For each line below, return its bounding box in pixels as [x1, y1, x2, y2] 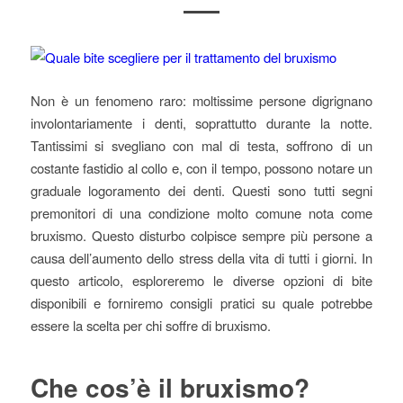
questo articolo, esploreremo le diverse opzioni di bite [30, 270, 373, 290]
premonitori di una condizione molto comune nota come [30, 202, 373, 222]
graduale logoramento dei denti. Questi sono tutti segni [30, 180, 373, 200]
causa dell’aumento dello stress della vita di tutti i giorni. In [30, 247, 373, 267]
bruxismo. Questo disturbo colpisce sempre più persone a [30, 225, 373, 245]
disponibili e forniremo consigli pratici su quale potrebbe [30, 292, 373, 312]
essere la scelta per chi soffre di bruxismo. [30, 315, 271, 335]
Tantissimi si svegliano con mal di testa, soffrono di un [30, 135, 373, 155]
